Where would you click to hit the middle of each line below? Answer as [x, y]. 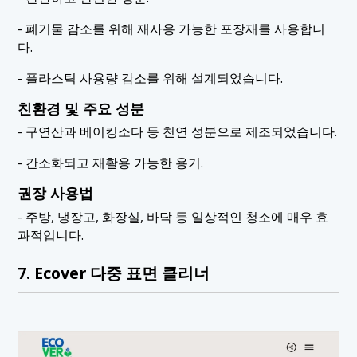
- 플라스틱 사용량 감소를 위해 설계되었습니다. [151, 78]
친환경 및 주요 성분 [81, 108]
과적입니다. [51, 235]
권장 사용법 [56, 192]
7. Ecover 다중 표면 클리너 [114, 273]
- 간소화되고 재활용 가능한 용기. [111, 163]
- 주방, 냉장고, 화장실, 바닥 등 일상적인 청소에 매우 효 [173, 216]
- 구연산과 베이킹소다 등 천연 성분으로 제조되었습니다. [178, 132]
